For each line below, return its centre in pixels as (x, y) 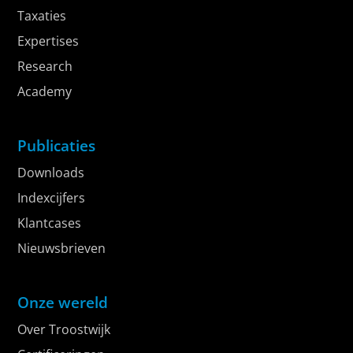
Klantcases (50, 223)
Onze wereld (63, 303)
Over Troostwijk (64, 330)
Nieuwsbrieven (62, 249)
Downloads (51, 173)
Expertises (48, 41)
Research (45, 67)
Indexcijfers (52, 198)
